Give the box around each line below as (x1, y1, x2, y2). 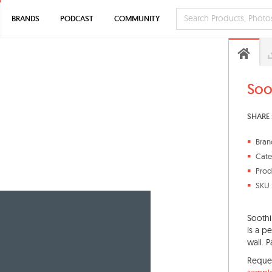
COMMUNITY (114, 13, 160, 24)
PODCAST (60, 13, 93, 24)
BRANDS (12, 13, 39, 24)
